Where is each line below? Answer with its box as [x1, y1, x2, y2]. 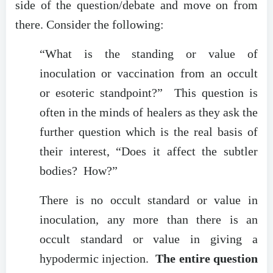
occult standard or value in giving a [40, 232, 258, 246]
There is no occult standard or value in [40, 193, 258, 207]
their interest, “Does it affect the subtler [40, 144, 258, 158]
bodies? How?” [40, 163, 118, 177]
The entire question [155, 251, 258, 265]
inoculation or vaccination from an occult [40, 66, 258, 80]
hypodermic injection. [40, 251, 156, 265]
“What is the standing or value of [40, 46, 258, 60]
